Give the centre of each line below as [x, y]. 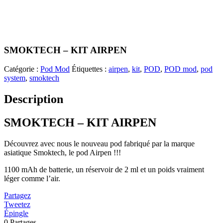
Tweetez [17, 205]
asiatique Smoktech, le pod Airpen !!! [62, 153]
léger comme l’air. [34, 179]
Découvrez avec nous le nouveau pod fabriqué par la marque [99, 144]
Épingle [16, 214]
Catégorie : [22, 69]
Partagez [17, 196]
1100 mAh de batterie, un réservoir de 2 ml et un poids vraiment [104, 170]
